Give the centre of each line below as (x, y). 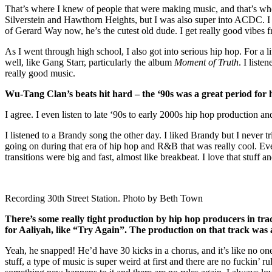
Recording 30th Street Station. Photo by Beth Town (104, 199)
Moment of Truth (206, 63)
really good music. (41, 73)
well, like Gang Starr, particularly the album (90, 63)
